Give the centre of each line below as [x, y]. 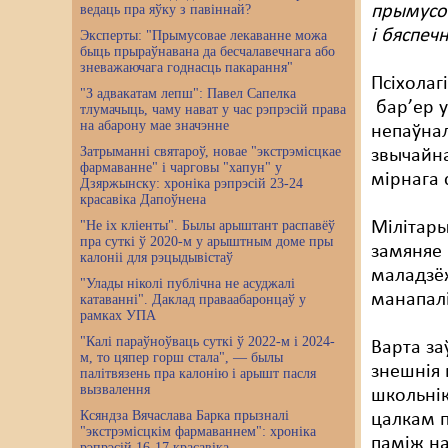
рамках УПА [118, 315]
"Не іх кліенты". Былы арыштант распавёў [207, 225]
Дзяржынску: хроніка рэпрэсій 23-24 [191, 183]
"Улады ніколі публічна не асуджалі [187, 283]
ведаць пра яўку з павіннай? [165, 9]
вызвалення [115, 389]
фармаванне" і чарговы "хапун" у [181, 167]
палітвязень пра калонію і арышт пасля [198, 373]
